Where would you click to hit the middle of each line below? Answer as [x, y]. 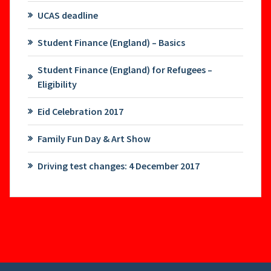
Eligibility [57, 84]
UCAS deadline [67, 15]
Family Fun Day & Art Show [94, 139]
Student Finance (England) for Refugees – [125, 70]
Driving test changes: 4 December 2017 [118, 166]
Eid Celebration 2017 [80, 112]
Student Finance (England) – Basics [111, 43]
